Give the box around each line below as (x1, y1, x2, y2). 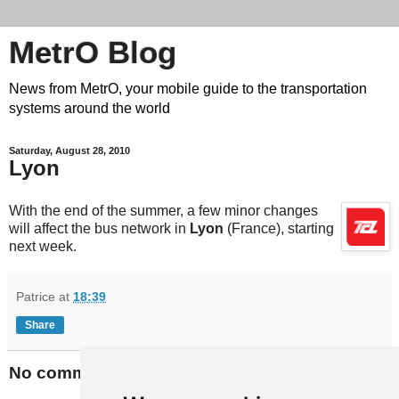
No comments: (9, 362, 128, 382)
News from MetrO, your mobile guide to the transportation (9, 81, 367, 96)
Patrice (16, 289, 55, 304)
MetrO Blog (9, 36, 176, 69)
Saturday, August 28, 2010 (9, 145, 130, 156)
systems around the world (9, 101, 170, 116)
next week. (9, 238, 77, 254)
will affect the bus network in (9, 220, 190, 236)
